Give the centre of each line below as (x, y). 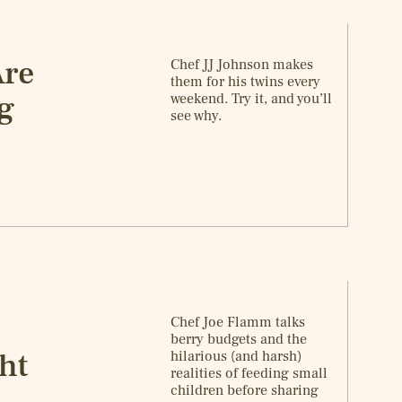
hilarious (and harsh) (236, 357)
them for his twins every (246, 81)
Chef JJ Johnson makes (242, 64)
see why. (197, 115)
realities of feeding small (249, 374)
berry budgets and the (239, 340)
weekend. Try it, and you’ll (252, 98)
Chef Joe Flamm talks (238, 323)
